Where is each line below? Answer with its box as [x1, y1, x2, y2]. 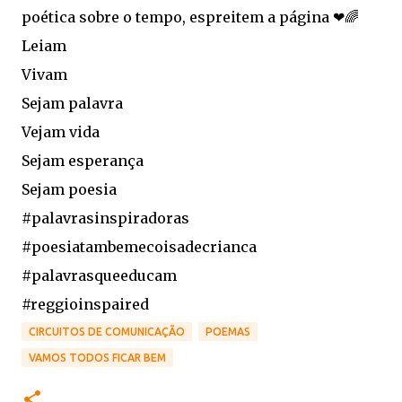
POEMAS [205, 326, 250, 337]
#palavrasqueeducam [22, 267, 177, 284]
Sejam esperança [22, 152, 144, 170]
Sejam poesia [22, 180, 117, 198]
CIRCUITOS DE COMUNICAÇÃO [29, 326, 185, 337]
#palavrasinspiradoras [22, 209, 189, 227]
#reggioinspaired [22, 295, 149, 313]
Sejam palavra [22, 94, 123, 112]
